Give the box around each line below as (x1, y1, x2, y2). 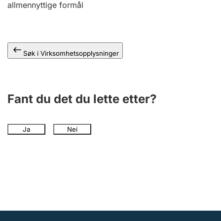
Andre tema (17, 1, 64, 11)
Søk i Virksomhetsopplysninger (23, 49, 119, 57)
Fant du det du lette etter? (7, 92, 156, 106)
